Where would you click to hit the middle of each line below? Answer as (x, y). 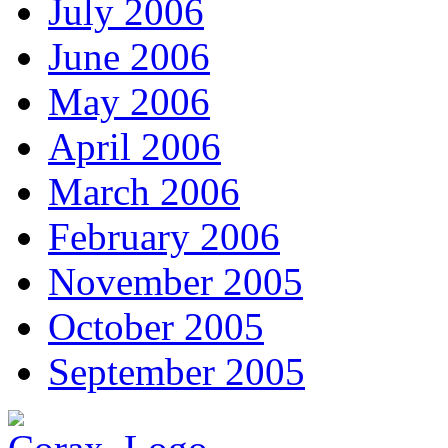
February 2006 (164, 237)
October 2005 (156, 327)
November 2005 (175, 282)
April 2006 (134, 147)
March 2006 (144, 192)
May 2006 (129, 102)
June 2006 (129, 57)
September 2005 (176, 372)
